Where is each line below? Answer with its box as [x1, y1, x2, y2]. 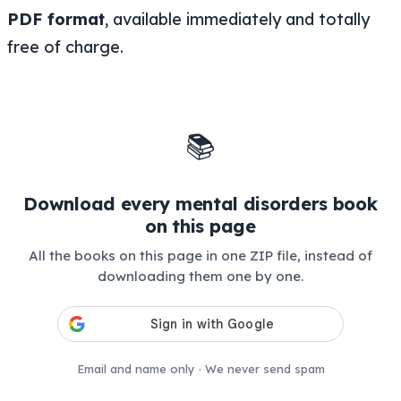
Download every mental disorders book [23, 192, 378, 215]
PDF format [7, 8, 105, 30]
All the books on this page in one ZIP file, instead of [29, 246, 372, 264]
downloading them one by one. [98, 267, 303, 285]
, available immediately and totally [105, 8, 370, 30]
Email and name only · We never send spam [76, 362, 325, 377]
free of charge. [7, 36, 124, 57]
